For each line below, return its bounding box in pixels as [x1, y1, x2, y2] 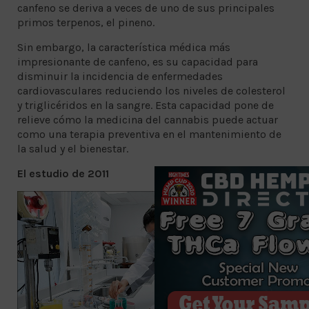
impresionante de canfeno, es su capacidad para [17, 54, 258, 68]
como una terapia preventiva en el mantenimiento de [17, 127, 281, 141]
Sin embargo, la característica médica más [17, 40, 230, 54]
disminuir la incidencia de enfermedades [17, 69, 223, 83]
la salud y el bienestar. [17, 141, 128, 155]
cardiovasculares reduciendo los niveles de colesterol [17, 83, 286, 97]
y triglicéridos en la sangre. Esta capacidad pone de [17, 98, 274, 112]
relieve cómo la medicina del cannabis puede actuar [17, 112, 278, 126]
